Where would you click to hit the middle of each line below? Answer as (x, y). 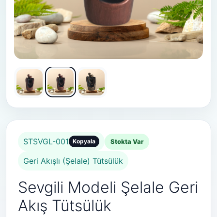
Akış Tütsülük (65, 206)
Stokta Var (127, 141)
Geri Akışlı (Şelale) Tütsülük (73, 161)
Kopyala (84, 141)
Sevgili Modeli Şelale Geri (108, 187)
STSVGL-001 (46, 141)
